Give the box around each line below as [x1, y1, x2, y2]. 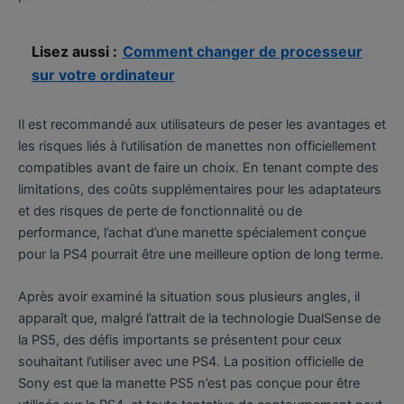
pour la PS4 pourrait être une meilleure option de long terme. [18, 245, 383, 262]
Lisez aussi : [31, 42, 117, 61]
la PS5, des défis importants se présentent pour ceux [18, 331, 342, 348]
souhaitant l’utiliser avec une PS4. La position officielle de [18, 353, 363, 370]
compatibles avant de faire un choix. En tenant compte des [18, 159, 379, 176]
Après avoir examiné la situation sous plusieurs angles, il [18, 288, 360, 305]
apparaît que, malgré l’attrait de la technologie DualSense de [18, 309, 381, 326]
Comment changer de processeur [122, 42, 363, 61]
